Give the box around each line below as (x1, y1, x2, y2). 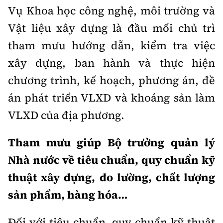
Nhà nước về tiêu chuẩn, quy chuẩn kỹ (8, 152, 215, 167)
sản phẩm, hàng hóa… (8, 187, 127, 202)
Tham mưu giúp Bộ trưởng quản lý (8, 135, 215, 150)
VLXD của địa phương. (8, 108, 124, 122)
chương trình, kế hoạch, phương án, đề (8, 73, 215, 88)
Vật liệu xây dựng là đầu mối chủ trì (8, 20, 215, 35)
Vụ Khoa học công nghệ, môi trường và (8, 3, 215, 18)
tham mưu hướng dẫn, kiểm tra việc (8, 38, 215, 53)
